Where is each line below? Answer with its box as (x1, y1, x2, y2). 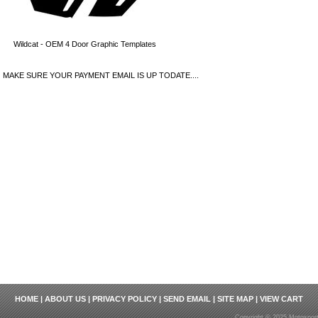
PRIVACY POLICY (92, 295, 157, 303)
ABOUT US (45, 295, 86, 303)
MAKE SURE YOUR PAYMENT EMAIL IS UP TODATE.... (3, 71, 199, 79)
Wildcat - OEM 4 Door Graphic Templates (13, 40, 156, 48)
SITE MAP (217, 295, 253, 303)
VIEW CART (260, 295, 303, 303)
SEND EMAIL (163, 295, 211, 303)
